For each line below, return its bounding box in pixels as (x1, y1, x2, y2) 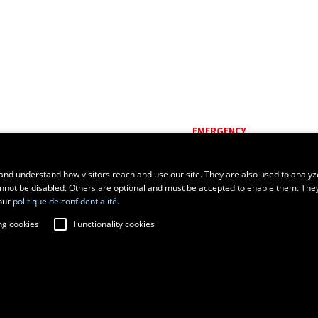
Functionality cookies (73, 218, 155, 230)
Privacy (67, 300, 94, 312)
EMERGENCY (192, 124, 246, 138)
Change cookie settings (104, 300, 188, 312)
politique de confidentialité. (13, 195, 119, 207)
